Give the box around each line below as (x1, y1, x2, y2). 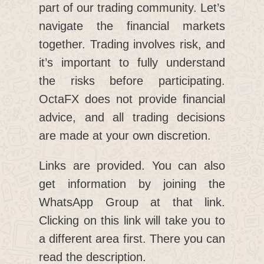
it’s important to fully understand (39, 56, 225, 70)
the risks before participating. (39, 74, 225, 88)
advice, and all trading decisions (39, 111, 225, 124)
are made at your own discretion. (39, 129, 211, 143)
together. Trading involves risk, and (39, 38, 225, 51)
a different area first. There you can (39, 232, 225, 246)
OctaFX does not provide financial (39, 93, 225, 106)
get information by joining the (39, 177, 225, 191)
